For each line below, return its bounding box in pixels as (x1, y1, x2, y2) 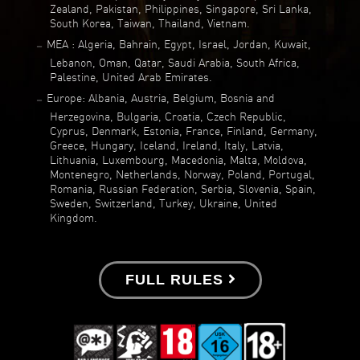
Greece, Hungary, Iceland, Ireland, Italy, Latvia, (50, 137, 284, 153)
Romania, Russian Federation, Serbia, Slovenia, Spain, (50, 181, 317, 196)
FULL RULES (125, 272, 228, 288)
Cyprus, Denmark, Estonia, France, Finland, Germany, (50, 123, 318, 138)
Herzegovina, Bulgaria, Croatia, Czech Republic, (50, 108, 287, 124)
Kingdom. (50, 210, 98, 225)
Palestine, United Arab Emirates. (50, 69, 213, 84)
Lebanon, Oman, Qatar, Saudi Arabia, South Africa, (50, 55, 301, 70)
